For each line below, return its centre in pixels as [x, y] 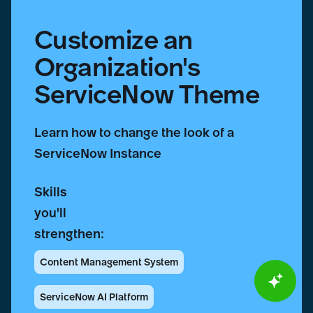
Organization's [117, 67]
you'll [50, 212]
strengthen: [69, 233]
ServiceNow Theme [147, 94]
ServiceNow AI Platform [94, 297]
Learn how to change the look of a [134, 132]
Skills [50, 191]
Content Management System [109, 262]
